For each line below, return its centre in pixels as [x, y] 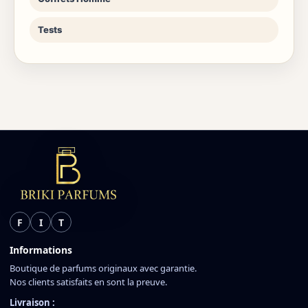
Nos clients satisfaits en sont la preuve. [88, 282]
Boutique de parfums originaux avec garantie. [103, 268]
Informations [41, 250]
